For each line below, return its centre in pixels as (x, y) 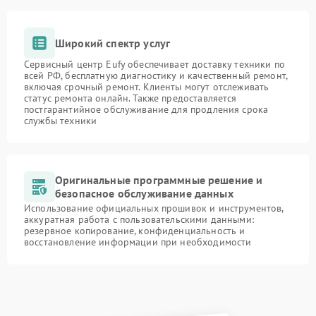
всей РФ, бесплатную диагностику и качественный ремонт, (156, 75)
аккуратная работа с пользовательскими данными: (139, 219)
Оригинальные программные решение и (159, 180)
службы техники (61, 121)
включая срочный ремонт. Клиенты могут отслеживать (147, 87)
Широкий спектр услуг (113, 43)
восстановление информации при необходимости (138, 242)
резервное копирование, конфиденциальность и (135, 231)
